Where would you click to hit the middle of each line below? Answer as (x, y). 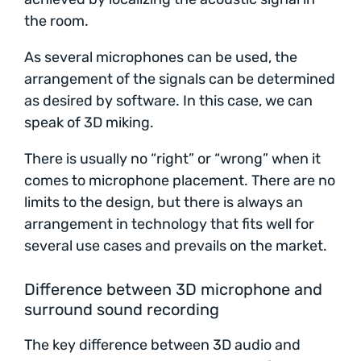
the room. (56, 21)
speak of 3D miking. (89, 122)
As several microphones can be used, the (161, 57)
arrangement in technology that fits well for (169, 224)
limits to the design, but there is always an (164, 202)
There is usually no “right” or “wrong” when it (172, 158)
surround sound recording (122, 309)
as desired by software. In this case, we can (168, 100)
